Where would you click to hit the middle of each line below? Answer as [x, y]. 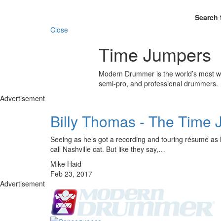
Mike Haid [66, 164]
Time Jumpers [155, 54]
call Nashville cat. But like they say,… [108, 149]
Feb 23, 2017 [71, 173]
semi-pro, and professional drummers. [158, 83]
